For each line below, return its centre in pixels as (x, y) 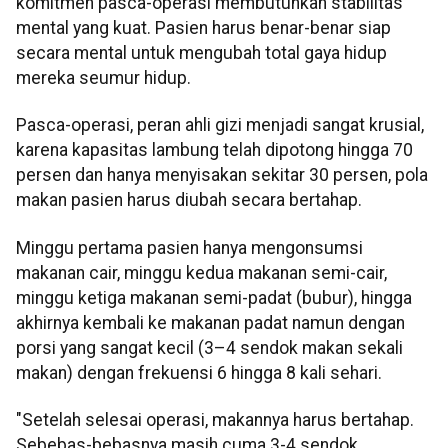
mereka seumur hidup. (103, 77)
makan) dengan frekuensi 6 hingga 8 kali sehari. (199, 372)
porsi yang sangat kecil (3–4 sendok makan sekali (209, 347)
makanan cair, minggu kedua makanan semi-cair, (201, 272)
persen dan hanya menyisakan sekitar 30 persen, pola (222, 175)
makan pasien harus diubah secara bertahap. (189, 200)
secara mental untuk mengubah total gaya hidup (201, 52)
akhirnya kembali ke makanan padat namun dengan (210, 322)
